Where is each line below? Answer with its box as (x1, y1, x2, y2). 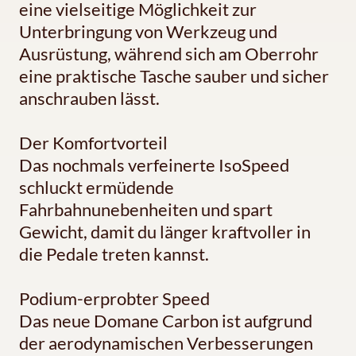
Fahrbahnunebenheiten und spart (19, 199, 273, 221)
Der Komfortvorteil (19, 132, 168, 154)
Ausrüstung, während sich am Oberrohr (19, 43, 319, 65)
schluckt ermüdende (19, 176, 174, 199)
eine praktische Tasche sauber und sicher (19, 65, 329, 87)
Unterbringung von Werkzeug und (19, 21, 277, 43)
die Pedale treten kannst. (19, 243, 209, 265)
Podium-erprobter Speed (19, 288, 210, 310)
